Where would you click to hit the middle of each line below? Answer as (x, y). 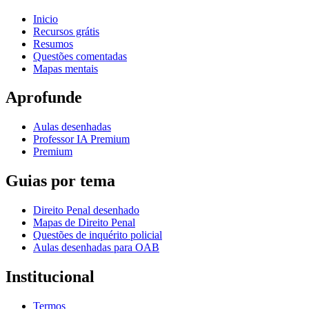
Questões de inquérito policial (98, 235)
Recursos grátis (66, 31)
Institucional (50, 277)
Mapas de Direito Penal (84, 223)
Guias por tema (60, 181)
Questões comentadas (80, 56)
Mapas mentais (66, 68)
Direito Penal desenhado (86, 210)
